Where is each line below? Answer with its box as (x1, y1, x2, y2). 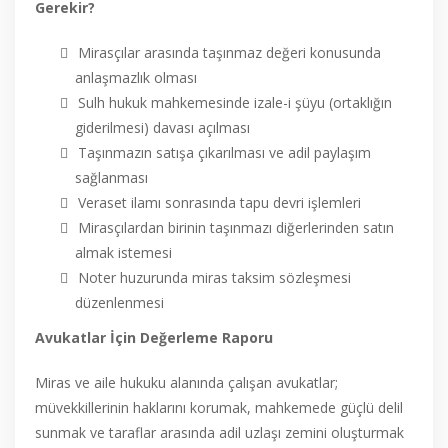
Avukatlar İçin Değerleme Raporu (35, 328, 273, 347)
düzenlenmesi (75, 293, 164, 312)
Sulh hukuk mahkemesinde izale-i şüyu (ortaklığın (78, 93, 392, 112)
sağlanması (75, 168, 148, 187)
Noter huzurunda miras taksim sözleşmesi (78, 268, 351, 287)
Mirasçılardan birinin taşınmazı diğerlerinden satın (78, 218, 394, 237)
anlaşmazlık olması (75, 68, 197, 87)
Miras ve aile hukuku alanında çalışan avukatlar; (35, 373, 338, 392)
